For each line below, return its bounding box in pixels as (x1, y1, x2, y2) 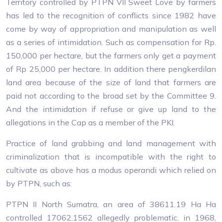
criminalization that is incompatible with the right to (6, 152, 216, 162)
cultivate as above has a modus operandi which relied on (6, 165, 216, 175)
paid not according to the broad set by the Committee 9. (6, 91, 216, 101)
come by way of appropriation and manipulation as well (6, 24, 216, 34)
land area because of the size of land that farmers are (6, 77, 216, 87)
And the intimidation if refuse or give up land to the (6, 104, 216, 114)
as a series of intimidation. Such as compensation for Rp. (6, 37, 216, 47)
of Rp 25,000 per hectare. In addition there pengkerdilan (6, 64, 216, 74)
